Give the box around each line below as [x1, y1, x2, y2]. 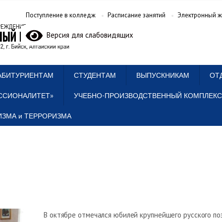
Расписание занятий [107, 11, 166, 20]
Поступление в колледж [25, 11, 96, 20]
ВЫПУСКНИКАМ [136, 71, 189, 80]
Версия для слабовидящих [42, 30, 133, 40]
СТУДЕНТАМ [74, 71, 116, 80]
